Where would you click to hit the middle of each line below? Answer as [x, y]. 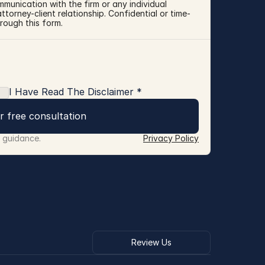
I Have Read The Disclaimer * [76, 92]
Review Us [151, 242]
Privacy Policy [171, 138]
